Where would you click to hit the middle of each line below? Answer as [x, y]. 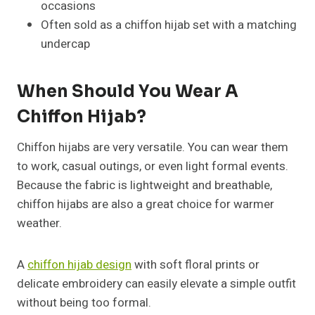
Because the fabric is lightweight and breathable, [144, 185]
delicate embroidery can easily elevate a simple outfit [156, 283]
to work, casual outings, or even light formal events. [153, 166]
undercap [65, 44]
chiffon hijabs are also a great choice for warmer [146, 204]
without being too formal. [84, 302]
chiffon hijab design [79, 264]
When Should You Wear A [128, 91]
